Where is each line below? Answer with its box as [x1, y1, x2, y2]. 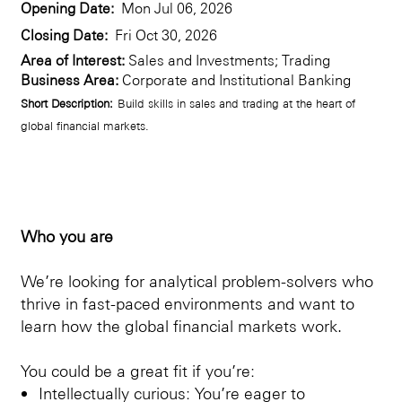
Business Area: [21, 69, 118, 89]
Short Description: [21, 94, 113, 110]
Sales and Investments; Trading [125, 49, 330, 69]
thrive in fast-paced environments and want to [21, 292, 354, 313]
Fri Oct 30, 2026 [115, 24, 217, 44]
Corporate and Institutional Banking [118, 69, 351, 89]
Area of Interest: [21, 49, 125, 69]
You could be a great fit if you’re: [21, 359, 255, 380]
